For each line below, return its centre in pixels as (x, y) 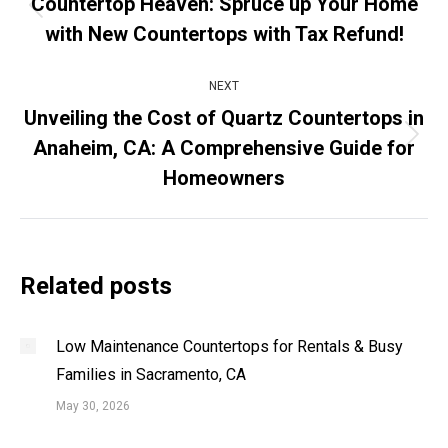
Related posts (96, 286)
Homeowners (224, 178)
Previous (254, 16)
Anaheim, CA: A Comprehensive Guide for (224, 148)
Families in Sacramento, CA (151, 374)
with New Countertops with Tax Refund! (224, 34)
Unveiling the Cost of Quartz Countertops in (224, 118)
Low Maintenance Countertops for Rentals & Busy (229, 346)
